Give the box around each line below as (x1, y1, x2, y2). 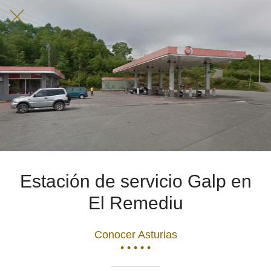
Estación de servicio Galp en (19, 171, 252, 191)
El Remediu (88, 193, 183, 213)
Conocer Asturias (94, 228, 177, 241)
